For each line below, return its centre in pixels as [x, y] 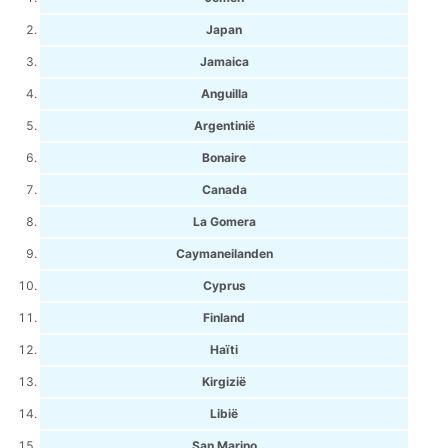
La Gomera [224, 221]
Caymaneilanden [224, 253]
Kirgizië [224, 381]
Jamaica [224, 61]
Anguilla [224, 93]
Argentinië [224, 125]
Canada [224, 189]
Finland [224, 317]
